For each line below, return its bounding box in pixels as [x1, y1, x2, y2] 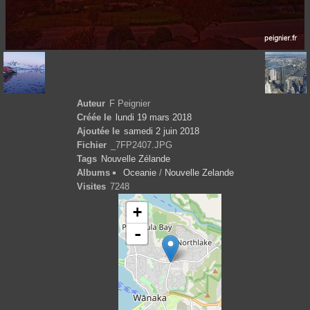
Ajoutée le [76, 125, 120, 136]
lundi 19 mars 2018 [116, 111, 192, 122]
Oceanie [123, 167, 156, 178]
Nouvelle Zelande [165, 167, 234, 178]
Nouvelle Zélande [101, 153, 170, 164]
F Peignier [109, 98, 150, 109]
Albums [76, 167, 110, 178]
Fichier [76, 139, 107, 150]
